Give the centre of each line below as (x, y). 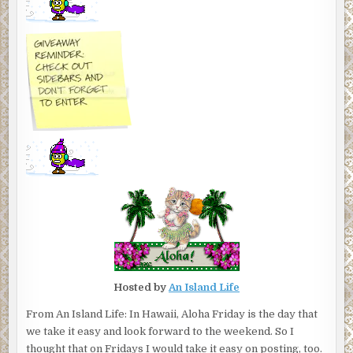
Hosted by (141, 288)
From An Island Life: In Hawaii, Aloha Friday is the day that (172, 314)
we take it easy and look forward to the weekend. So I (160, 332)
